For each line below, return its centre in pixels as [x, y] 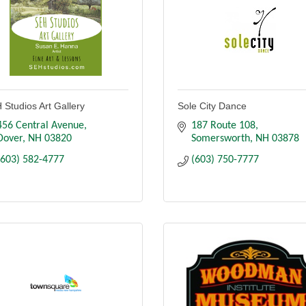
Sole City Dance [212, 106]
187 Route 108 [223, 126]
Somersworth [221, 139]
